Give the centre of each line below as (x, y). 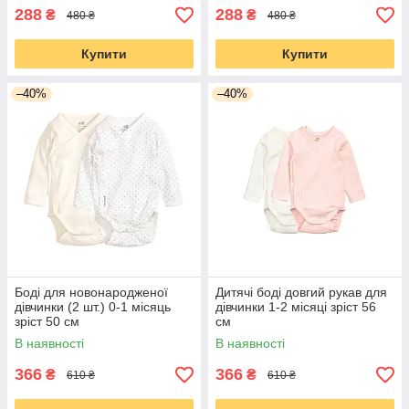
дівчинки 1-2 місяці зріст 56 (296, 307)
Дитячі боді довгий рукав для (301, 292)
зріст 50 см (47, 321)
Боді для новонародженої (91, 292)
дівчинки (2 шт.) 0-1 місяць (93, 307)
